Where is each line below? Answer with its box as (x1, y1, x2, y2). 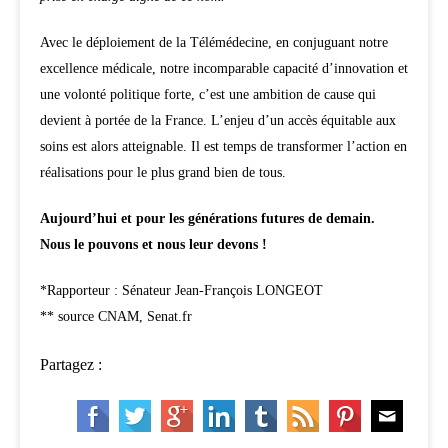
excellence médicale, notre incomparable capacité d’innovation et (40, 61, 408, 77)
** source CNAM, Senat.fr (40, 309, 192, 325)
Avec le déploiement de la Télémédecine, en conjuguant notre (40, 35, 388, 51)
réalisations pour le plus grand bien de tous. (40, 165, 286, 181)
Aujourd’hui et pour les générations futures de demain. (40, 211, 375, 227)
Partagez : (40, 356, 102, 374)
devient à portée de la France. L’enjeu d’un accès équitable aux (40, 113, 396, 129)
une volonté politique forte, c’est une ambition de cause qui (40, 87, 376, 103)
